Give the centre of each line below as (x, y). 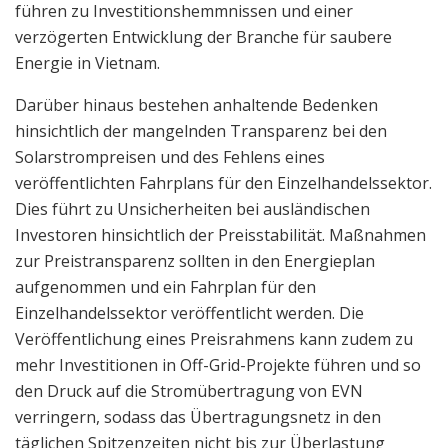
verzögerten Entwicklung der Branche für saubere (203, 36)
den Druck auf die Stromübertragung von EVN (189, 390)
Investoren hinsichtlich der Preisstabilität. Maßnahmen (220, 234)
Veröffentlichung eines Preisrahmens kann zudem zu (214, 338)
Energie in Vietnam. (87, 62)
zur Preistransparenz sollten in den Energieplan (195, 260)
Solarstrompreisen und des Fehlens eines (170, 156)
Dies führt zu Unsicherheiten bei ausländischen (192, 208)
